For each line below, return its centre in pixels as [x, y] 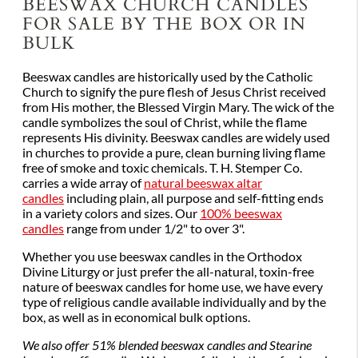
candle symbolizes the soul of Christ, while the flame [165, 123]
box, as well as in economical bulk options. [136, 318]
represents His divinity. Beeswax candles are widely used [176, 138]
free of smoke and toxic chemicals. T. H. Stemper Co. [162, 168]
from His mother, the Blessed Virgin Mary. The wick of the [178, 107]
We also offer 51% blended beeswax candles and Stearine [167, 346]
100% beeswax [241, 214]
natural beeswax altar [203, 183]
